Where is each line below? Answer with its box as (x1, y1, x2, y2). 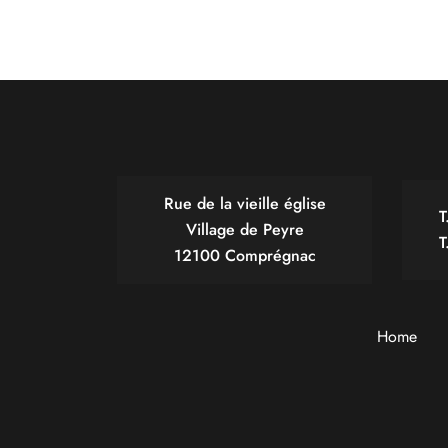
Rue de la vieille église (163, 192, 326, 215)
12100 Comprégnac (173, 244, 316, 267)
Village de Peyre (185, 218, 304, 241)
